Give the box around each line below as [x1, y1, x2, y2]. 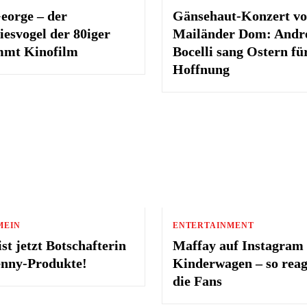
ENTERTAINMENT [172, 220, 254, 230]
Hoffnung [172, 61, 230, 77]
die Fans [172, 273, 222, 288]
